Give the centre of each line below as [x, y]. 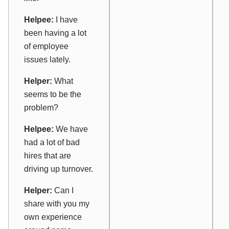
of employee [46, 46]
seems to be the [53, 94]
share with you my [57, 203]
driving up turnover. [59, 169]
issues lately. [47, 59]
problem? [41, 107]
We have [71, 129]
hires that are [48, 155]
